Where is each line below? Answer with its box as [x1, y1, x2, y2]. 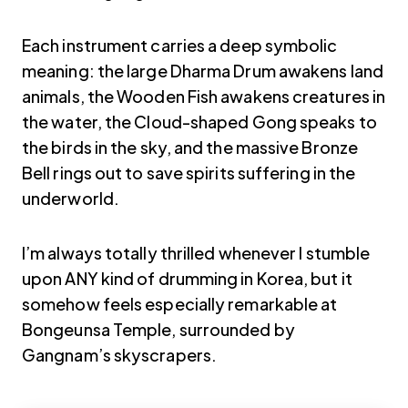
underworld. [22, 187, 119, 209]
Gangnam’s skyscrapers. [22, 343, 217, 365]
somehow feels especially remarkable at [22, 292, 338, 314]
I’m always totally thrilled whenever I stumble [22, 241, 371, 263]
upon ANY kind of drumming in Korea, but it [22, 267, 352, 289]
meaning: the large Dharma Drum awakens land [22, 59, 383, 81]
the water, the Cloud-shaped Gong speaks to [22, 110, 377, 132]
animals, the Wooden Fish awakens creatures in [22, 85, 386, 107]
